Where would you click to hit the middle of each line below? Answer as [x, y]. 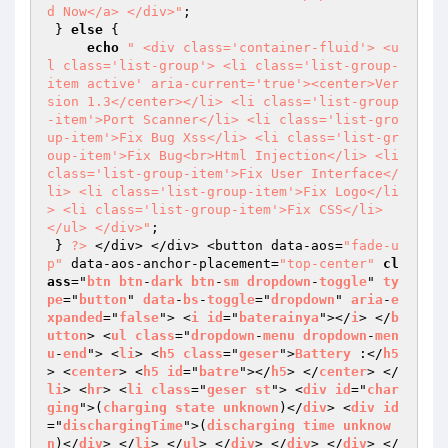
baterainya [279, 317]
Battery [323, 353]
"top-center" [327, 263]
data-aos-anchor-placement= [171, 263]
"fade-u [371, 245]
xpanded [75, 317]
